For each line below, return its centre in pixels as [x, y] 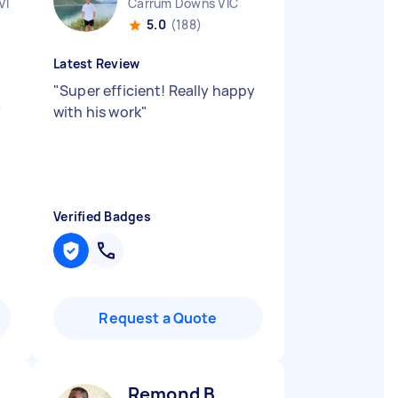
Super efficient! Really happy [158, 91]
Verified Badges [102, 216]
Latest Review [97, 64]
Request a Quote [158, 318]
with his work [97, 112]
